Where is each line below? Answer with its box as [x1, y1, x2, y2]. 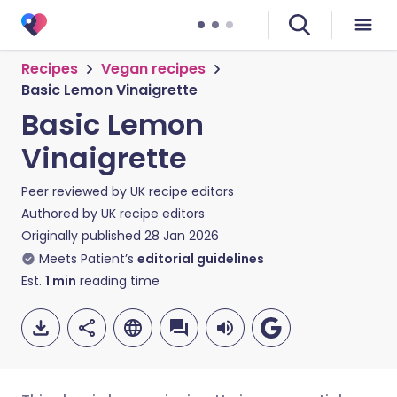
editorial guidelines [137, 250, 264, 268]
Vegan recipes [101, 58, 206, 79]
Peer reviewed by [21, 183, 130, 200]
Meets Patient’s [39, 250, 134, 268]
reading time [76, 272, 160, 290]
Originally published [21, 227, 141, 245]
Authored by [21, 205, 101, 222]
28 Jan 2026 [144, 227, 219, 245]
